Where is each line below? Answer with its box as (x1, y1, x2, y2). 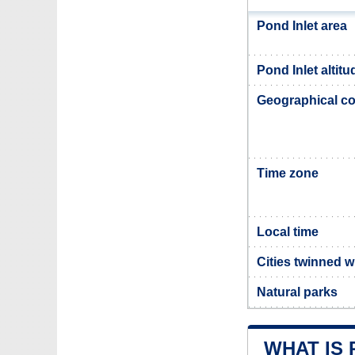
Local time (257, 225, 319, 239)
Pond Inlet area (257, 19, 347, 32)
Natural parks (257, 285, 338, 299)
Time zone (257, 166, 319, 180)
